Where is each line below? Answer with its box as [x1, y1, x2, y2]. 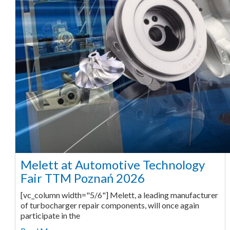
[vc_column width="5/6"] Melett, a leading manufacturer [20, 189, 218, 200]
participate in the [20, 210, 80, 220]
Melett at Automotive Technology [20, 157, 205, 172]
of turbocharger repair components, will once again [20, 200, 199, 210]
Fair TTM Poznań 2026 [20, 170, 145, 185]
